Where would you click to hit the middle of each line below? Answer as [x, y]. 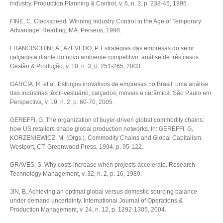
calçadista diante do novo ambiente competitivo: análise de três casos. [105, 57]
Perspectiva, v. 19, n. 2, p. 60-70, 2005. [62, 102]
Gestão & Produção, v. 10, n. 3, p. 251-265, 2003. [76, 66]
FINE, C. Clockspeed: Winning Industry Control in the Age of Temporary [106, 21]
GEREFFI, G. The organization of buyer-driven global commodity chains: [107, 120]
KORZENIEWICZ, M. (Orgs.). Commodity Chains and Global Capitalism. [106, 138]
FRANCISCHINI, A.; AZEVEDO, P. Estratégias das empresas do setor [102, 48]
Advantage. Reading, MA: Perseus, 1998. [66, 30]
